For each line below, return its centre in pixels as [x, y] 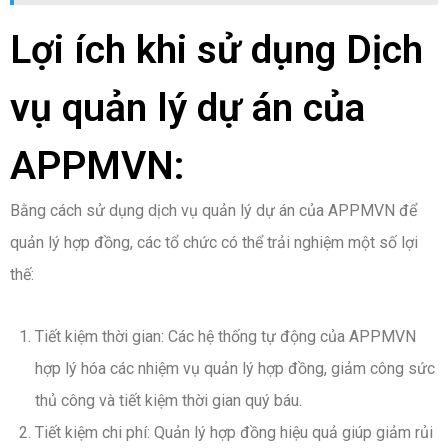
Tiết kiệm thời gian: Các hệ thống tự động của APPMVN [225, 336]
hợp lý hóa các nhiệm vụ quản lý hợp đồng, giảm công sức [235, 368]
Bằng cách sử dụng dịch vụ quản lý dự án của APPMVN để [213, 210]
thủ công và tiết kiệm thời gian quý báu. [168, 400]
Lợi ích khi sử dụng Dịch [216, 49]
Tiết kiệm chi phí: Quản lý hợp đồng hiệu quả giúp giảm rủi [234, 432]
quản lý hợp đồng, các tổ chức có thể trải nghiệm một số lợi [214, 242]
